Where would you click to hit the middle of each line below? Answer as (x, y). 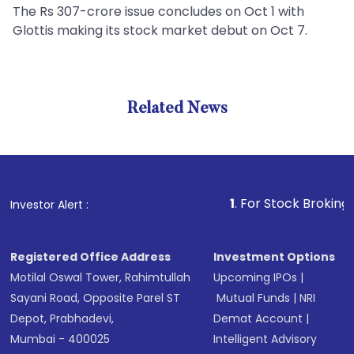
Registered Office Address (91, 257)
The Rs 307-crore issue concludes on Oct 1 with (158, 11)
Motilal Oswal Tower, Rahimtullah (101, 277)
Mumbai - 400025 (60, 339)
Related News (177, 109)
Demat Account (258, 318)
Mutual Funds (254, 298)
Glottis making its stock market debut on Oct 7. (160, 30)
